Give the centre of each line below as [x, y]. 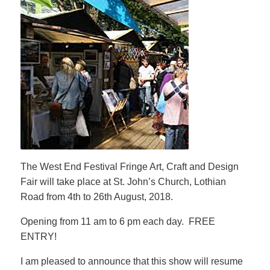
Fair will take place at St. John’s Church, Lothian [123, 182]
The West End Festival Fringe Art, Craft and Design [129, 167]
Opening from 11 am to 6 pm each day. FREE [118, 221]
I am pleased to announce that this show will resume [131, 261]
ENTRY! [38, 237]
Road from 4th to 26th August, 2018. [96, 197]
